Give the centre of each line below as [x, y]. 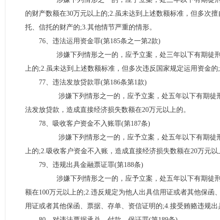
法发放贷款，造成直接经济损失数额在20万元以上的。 [108, 110]
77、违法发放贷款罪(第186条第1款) [93, 82]
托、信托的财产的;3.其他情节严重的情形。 [91, 27]
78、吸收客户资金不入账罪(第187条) [95, 124]
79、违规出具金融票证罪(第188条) [91, 165]
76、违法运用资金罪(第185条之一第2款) [100, 41]
